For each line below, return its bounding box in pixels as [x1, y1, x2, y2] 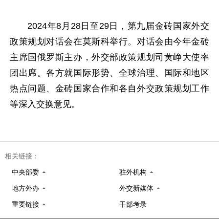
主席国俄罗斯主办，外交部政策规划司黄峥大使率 [10, 52, 209, 62]
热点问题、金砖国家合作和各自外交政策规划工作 [10, 84, 209, 93]
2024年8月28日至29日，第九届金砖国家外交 [27, 21, 209, 31]
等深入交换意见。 [10, 99, 80, 109]
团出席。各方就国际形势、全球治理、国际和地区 [10, 68, 209, 78]
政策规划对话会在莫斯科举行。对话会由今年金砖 [10, 37, 209, 46]
